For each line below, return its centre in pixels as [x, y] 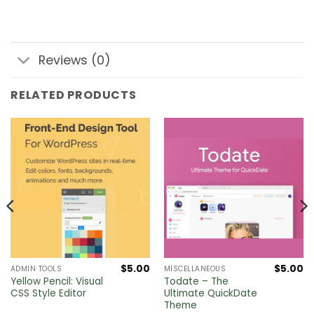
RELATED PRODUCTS [74, 95]
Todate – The [196, 282]
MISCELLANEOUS [195, 269]
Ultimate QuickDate [210, 294]
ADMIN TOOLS [36, 269]
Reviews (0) [75, 60]
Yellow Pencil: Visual [56, 282]
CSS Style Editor [48, 294]
